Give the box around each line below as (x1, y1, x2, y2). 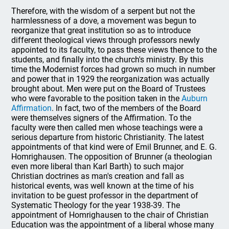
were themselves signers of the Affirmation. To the (11, 112, 192, 123)
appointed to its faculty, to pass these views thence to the (11, 44, 217, 55)
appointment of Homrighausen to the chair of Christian (11, 210, 209, 220)
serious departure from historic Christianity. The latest (11, 132, 204, 142)
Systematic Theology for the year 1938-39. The (11, 200, 180, 210)
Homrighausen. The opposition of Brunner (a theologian (11, 151, 213, 162)
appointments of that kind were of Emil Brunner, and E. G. (11, 142, 217, 152)
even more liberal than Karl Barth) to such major (11, 161, 184, 171)
